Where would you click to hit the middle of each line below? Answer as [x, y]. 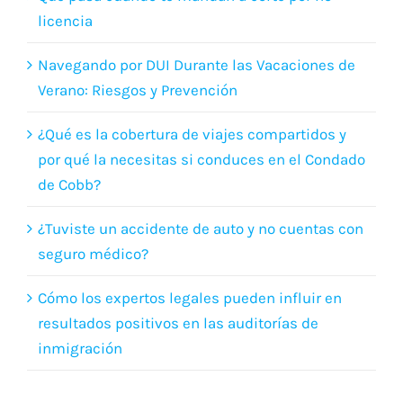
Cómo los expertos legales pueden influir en [190, 325]
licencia [65, 48]
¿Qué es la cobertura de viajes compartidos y [192, 161]
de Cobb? [69, 212]
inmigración [80, 376]
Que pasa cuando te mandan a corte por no [185, 23]
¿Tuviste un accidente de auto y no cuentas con [201, 256]
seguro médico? [93, 281]
